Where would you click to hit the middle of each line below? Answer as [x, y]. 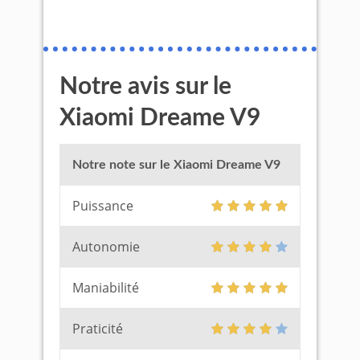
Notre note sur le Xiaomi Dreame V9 [176, 165]
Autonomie [106, 247]
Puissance [103, 206]
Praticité [98, 329]
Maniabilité [106, 288]
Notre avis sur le [145, 87]
